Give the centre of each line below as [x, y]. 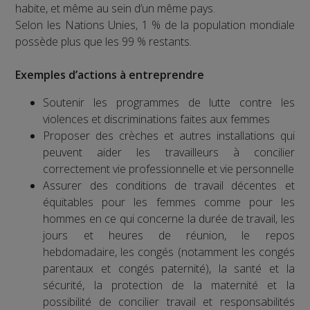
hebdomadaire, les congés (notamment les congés [169, 252]
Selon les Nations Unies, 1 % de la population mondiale [155, 25]
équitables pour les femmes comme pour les [169, 202]
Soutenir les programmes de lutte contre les [169, 102]
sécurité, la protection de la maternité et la [169, 285]
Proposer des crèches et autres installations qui [169, 135]
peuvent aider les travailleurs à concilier [169, 152]
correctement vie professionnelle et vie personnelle [169, 168]
